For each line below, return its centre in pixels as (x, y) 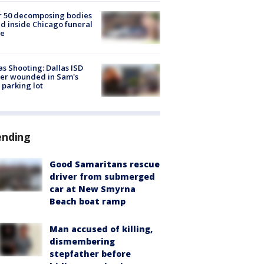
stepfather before (90, 254)
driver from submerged (102, 177)
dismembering (82, 242)
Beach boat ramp (88, 202)
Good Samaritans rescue (105, 164)
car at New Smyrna (93, 189)
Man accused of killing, (101, 229)
